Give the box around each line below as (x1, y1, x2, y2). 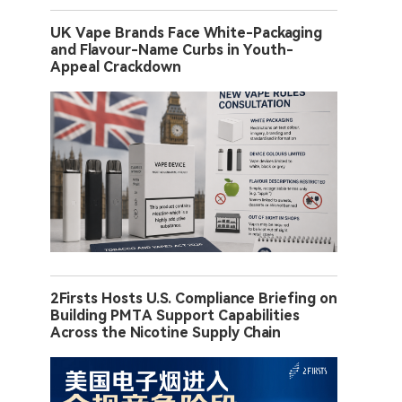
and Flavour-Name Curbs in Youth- (50, 40, 293, 58)
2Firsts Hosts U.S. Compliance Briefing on (50, 289, 337, 307)
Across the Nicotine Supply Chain (50, 323, 281, 341)
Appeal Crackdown (50, 57, 181, 75)
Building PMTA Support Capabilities (50, 306, 300, 324)
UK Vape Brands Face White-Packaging (50, 23, 322, 41)
